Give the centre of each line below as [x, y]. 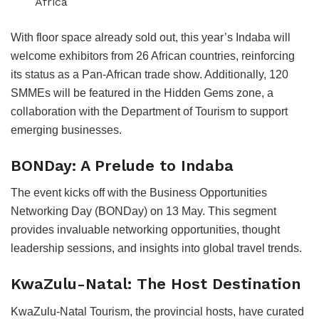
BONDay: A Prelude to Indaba [122, 165]
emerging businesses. [66, 130]
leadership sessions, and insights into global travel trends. [156, 249]
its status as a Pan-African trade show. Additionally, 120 [150, 75]
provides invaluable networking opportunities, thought [145, 230]
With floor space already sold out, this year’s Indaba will [151, 38]
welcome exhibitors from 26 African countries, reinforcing [153, 56]
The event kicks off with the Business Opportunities [139, 193]
